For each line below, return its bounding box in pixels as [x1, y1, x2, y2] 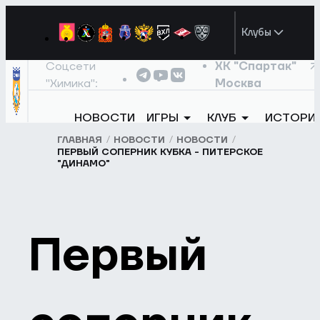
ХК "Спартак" [214, 59, 296, 74]
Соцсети [46, 59, 96, 74]
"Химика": [46, 76, 99, 91]
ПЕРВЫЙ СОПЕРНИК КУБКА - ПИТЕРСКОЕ [57, 146, 264, 159]
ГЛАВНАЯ [57, 134, 103, 146]
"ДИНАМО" [57, 158, 111, 170]
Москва [214, 76, 261, 91]
